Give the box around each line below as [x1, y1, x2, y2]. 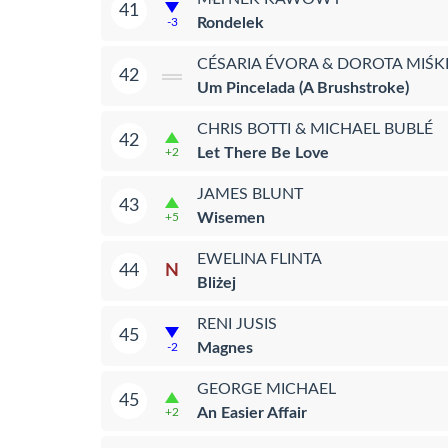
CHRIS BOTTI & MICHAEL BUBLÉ [197, 120, 433, 137]
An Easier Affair [197, 404, 307, 421]
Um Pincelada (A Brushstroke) [197, 79, 409, 96]
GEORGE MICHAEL [197, 380, 336, 397]
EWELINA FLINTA [197, 250, 322, 267]
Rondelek [197, 14, 264, 31]
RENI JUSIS [197, 315, 277, 332]
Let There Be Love [197, 144, 329, 161]
